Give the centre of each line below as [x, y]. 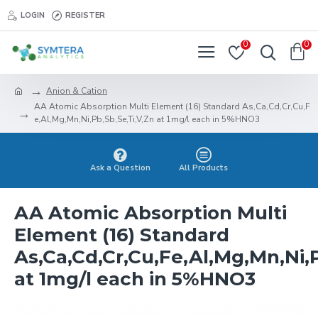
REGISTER [85, 15]
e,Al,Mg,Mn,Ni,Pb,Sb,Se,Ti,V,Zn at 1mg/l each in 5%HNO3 [147, 119]
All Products [203, 168]
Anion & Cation [77, 91]
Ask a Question [120, 168]
